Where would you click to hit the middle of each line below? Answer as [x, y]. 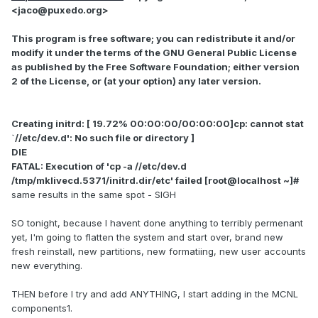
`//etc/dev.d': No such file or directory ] [103, 138]
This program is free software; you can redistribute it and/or [153, 39]
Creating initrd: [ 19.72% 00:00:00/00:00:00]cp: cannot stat [158, 124]
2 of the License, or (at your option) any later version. [136, 81]
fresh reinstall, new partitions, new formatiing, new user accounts [159, 252]
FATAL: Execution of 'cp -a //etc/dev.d [99, 166]
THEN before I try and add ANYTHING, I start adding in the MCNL [155, 294]
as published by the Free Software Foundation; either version [155, 67]
